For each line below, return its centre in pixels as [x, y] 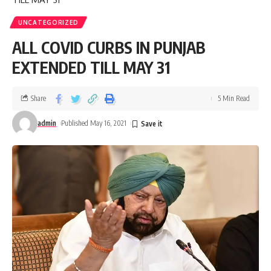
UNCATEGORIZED [49, 23]
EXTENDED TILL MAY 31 [91, 68]
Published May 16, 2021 [94, 123]
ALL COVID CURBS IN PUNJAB [109, 48]
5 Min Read [234, 99]
